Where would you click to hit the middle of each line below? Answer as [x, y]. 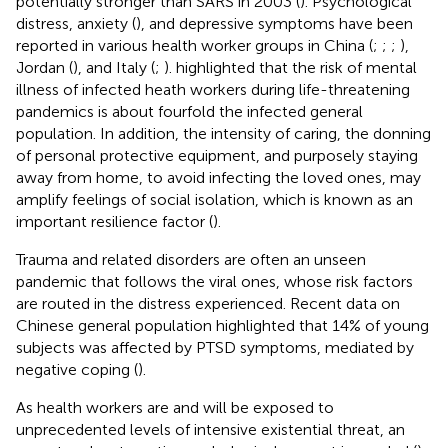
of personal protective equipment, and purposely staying [217, 155]
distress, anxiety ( [76, 23]
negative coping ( [77, 369]
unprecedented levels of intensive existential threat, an [210, 429]
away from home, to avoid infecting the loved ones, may [218, 177]
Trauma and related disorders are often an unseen [191, 259]
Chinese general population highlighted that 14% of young [222, 325]
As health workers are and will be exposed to [175, 407]
